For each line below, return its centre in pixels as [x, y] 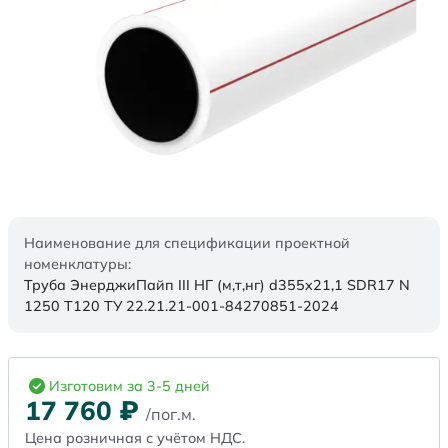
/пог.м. [171, 414]
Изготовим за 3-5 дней [129, 386]
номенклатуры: [77, 264]
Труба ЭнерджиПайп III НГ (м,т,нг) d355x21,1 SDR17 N [217, 285]
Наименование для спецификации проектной [187, 243]
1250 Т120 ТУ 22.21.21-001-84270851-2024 [181, 306]
